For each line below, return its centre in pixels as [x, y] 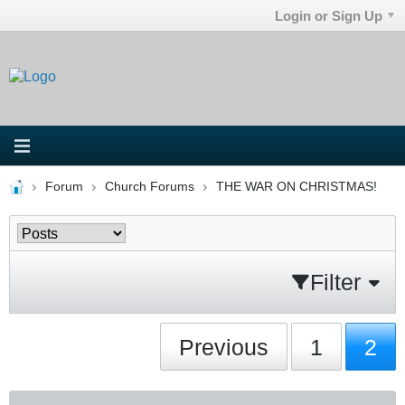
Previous [224, 347]
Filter [335, 282]
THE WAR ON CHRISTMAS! [296, 186]
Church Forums [149, 186]
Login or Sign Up [329, 15]
